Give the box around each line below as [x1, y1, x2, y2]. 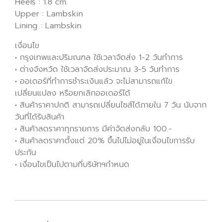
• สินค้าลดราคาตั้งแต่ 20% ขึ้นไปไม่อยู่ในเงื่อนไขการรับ [15, 135, 195, 147]
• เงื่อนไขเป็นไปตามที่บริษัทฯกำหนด [15, 159, 129, 170]
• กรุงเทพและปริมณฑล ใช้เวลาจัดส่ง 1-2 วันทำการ [15, 52, 183, 63]
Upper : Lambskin [15, 8, 83, 20]
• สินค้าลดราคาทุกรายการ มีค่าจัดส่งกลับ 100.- [15, 123, 172, 135]
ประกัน [15, 147, 36, 159]
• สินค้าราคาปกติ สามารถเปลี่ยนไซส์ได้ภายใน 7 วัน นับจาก [15, 99, 207, 111]
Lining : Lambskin [15, 20, 81, 32]
